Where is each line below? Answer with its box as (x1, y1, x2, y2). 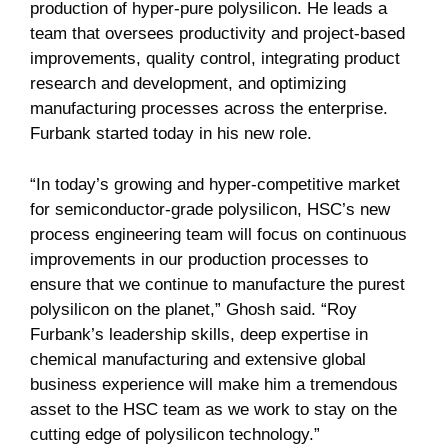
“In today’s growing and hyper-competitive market (30, 174, 400, 194)
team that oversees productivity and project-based (30, 24, 405, 43)
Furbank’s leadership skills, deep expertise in (30, 324, 368, 344)
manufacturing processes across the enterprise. (30, 99, 388, 118)
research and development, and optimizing (30, 74, 346, 93)
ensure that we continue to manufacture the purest (30, 274, 405, 294)
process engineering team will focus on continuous (30, 224, 407, 244)
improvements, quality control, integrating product (30, 49, 400, 68)
